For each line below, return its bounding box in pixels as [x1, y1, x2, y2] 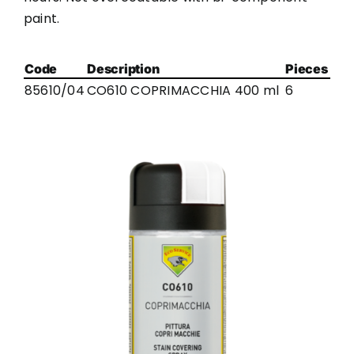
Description [86, 61, 160, 77]
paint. [23, 9, 60, 28]
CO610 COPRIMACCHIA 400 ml [86, 81, 279, 100]
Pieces [284, 61, 328, 77]
